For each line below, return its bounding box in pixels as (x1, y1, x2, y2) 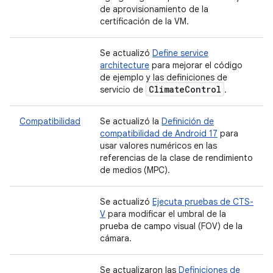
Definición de (161, 116, 214, 127)
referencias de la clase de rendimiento (100, 152, 253, 163)
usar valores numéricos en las (100, 140, 217, 151)
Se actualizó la (100, 116, 161, 127)
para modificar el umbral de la (105, 208, 226, 219)
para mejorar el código (149, 60, 243, 71)
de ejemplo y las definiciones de (100, 72, 227, 83)
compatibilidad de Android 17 (100, 128, 218, 139)
